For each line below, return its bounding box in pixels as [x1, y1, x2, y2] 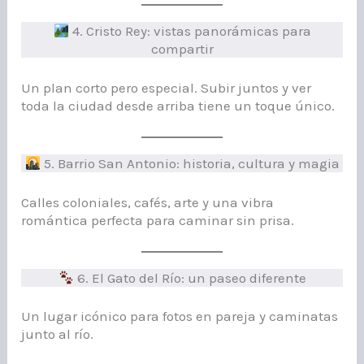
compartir [150, 41, 214, 58]
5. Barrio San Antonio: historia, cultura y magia [40, 155, 340, 172]
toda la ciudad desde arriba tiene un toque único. [21, 97, 336, 114]
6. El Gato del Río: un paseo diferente [73, 269, 306, 286]
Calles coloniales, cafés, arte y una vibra [21, 193, 275, 210]
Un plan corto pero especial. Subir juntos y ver [21, 79, 312, 96]
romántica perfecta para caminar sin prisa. [21, 211, 295, 228]
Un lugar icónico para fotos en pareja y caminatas [21, 308, 339, 325]
